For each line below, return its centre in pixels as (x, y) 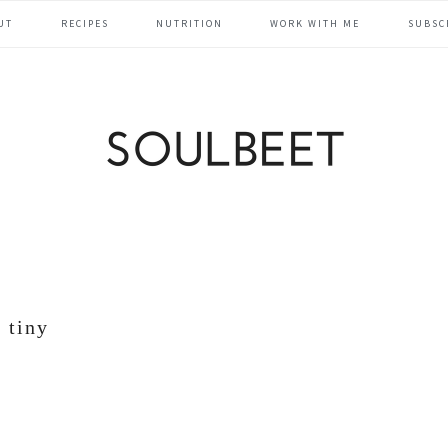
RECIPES (84, 23)
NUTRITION (189, 23)
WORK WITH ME (315, 23)
